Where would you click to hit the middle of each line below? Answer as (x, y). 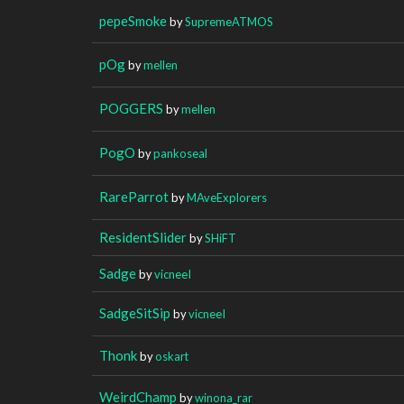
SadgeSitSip (135, 312)
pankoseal (180, 153)
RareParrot (134, 196)
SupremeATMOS (229, 21)
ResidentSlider (143, 237)
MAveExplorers (227, 197)
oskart (172, 356)
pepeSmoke (133, 20)
